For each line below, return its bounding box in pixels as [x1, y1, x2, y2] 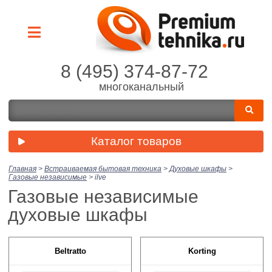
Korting [188, 246, 216, 256]
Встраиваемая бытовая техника [44, 164, 161, 173]
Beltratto [54, 246, 86, 256]
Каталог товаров [90, 134, 182, 148]
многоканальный [99, 80, 184, 93]
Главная [8, 164, 36, 173]
